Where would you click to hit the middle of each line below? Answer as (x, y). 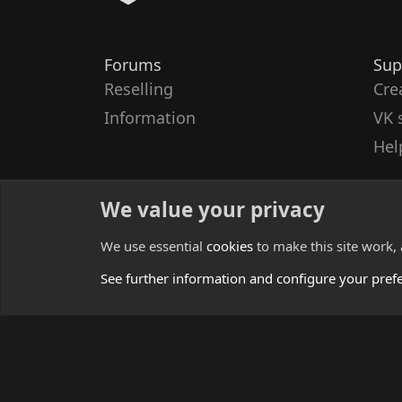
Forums (133, 65)
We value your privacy (213, 210)
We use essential (153, 246)
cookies (230, 246)
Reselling (139, 89)
